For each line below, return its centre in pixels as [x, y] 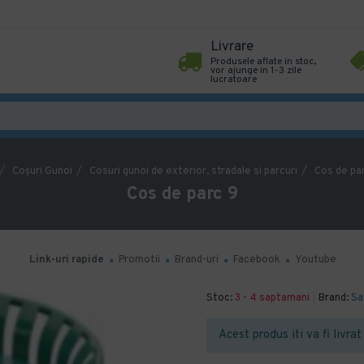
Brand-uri [197, 260]
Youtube [316, 260]
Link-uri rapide [67, 260]
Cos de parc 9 [182, 195]
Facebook [257, 260]
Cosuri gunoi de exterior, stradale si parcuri [193, 171]
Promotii [139, 260]
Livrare [232, 47]
